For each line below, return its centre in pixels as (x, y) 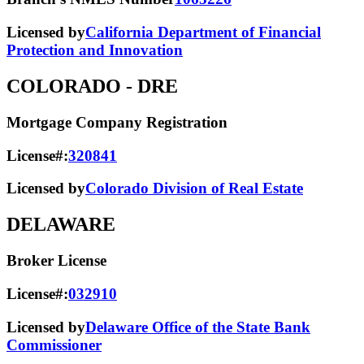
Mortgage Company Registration (117, 122)
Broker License (56, 261)
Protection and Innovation (95, 50)
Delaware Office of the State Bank (198, 327)
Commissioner (54, 344)
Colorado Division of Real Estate (194, 188)
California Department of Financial (203, 32)
